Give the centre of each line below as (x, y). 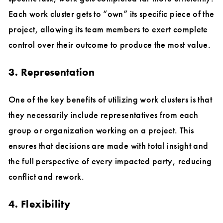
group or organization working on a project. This (101, 130)
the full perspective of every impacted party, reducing (110, 161)
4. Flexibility (40, 204)
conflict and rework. (47, 177)
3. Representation (52, 72)
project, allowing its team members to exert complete (108, 29)
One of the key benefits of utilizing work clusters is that (110, 100)
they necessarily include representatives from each (103, 115)
